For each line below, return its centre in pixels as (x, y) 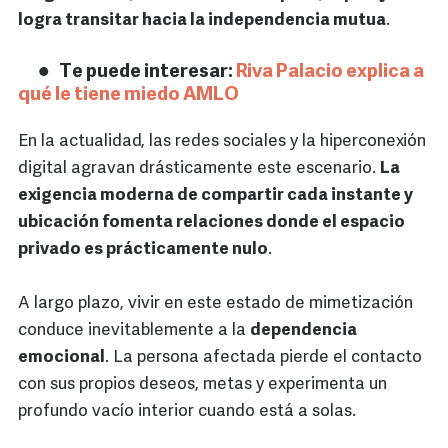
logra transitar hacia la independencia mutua (202, 21)
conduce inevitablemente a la (134, 331)
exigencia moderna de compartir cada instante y (215, 196)
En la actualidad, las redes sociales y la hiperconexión (222, 142)
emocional (61, 358)
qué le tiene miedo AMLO (128, 96)
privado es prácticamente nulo (143, 250)
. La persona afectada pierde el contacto (263, 358)
